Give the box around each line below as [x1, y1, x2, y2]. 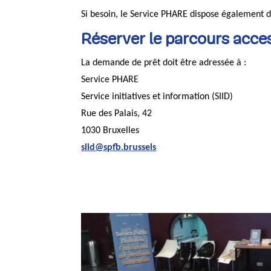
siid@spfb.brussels [81, 142, 157, 152]
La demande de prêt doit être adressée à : [81, 57, 247, 68]
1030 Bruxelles [81, 125, 140, 135]
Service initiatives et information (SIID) [81, 91, 233, 102]
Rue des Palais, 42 [81, 108, 152, 119]
